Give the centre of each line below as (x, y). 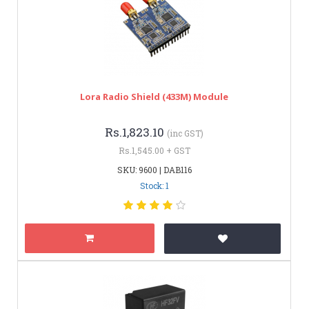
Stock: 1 (154, 185)
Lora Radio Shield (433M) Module (154, 96)
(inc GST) (185, 133)
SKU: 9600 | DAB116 (154, 169)
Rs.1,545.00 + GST (154, 150)
